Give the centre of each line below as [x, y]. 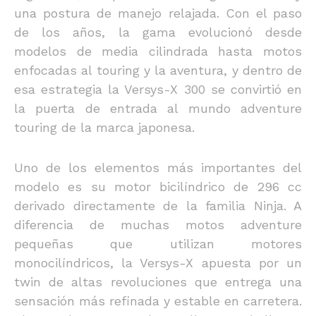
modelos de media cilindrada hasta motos [158, 51]
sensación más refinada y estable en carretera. [158, 301]
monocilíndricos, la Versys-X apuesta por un [158, 263]
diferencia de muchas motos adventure [158, 225]
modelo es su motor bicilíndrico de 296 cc [158, 187]
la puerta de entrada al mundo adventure [158, 108]
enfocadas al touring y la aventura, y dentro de [158, 70]
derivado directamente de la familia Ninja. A [158, 206]
